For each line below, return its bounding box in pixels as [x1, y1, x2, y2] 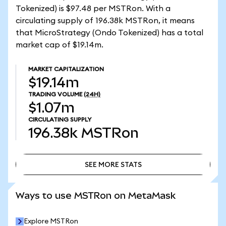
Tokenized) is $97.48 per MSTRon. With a [16, 5, 171, 13]
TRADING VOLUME [28, 91, 82, 97]
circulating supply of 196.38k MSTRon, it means [16, 17, 195, 25]
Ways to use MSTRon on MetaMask [16, 190, 176, 201]
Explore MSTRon [24, 218, 78, 225]
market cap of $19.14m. [16, 41, 103, 49]
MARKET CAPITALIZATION [28, 66, 104, 72]
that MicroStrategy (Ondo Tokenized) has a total [16, 29, 203, 37]
